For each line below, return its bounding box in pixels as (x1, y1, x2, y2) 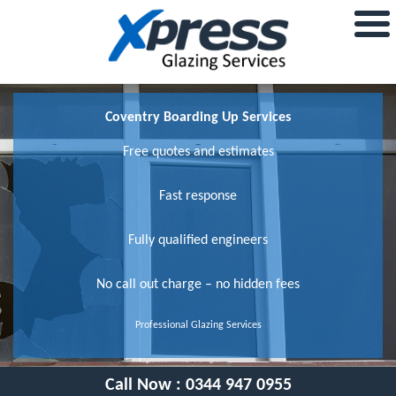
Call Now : (104, 376, 186, 394)
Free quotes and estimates (122, 144, 274, 159)
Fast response (159, 188, 237, 203)
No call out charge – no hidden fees (96, 277, 300, 292)
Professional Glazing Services (134, 319, 262, 331)
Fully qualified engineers (128, 232, 268, 247)
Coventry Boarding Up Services (105, 110, 291, 125)
